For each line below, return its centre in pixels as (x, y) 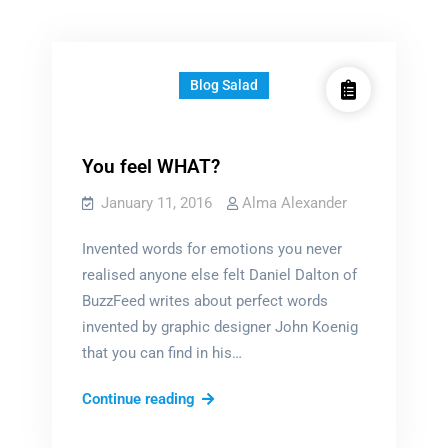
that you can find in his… (161, 353)
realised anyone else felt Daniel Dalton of (219, 275)
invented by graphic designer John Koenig (219, 327)
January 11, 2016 (156, 203)
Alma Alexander (294, 203)
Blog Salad (223, 85)
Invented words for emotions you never (211, 249)
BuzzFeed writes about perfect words (204, 301)
